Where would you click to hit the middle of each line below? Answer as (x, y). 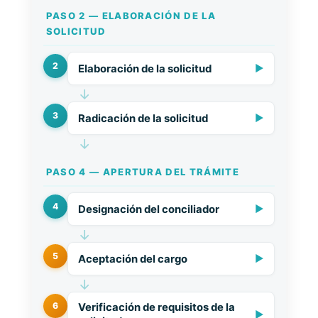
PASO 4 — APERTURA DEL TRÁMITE (142, 172)
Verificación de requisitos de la (156, 307)
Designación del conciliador (148, 209)
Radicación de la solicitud (143, 118)
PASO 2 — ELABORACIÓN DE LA (131, 16)
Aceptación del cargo (132, 259)
